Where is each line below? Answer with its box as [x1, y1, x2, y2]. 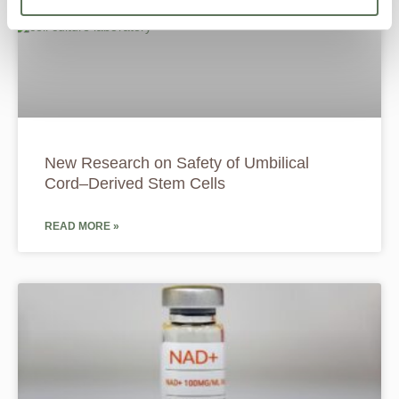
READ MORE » [45, 220, 119, 233]
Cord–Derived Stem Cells [45, 175, 225, 193]
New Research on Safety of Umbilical [45, 154, 309, 173]
